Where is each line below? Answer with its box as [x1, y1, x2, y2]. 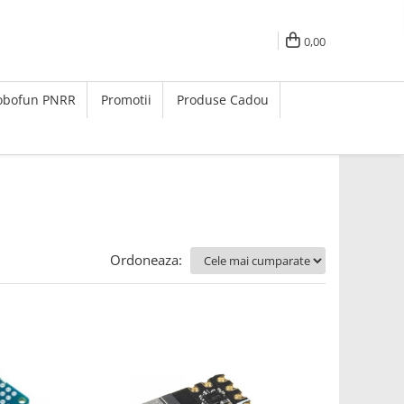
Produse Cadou [177, 91, 269, 108]
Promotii [101, 91, 151, 108]
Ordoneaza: [110, 251, 182, 269]
